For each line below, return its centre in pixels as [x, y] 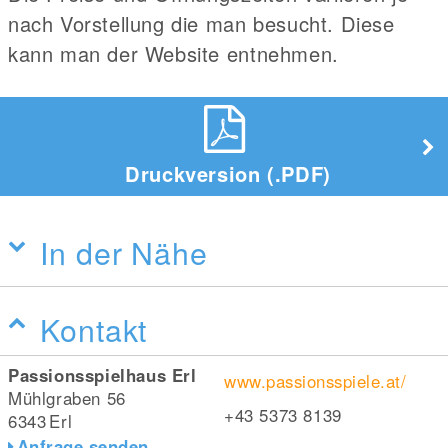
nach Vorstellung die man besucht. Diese [201, 23]
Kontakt [94, 329]
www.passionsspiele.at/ [315, 381]
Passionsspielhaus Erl [102, 375]
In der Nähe [124, 252]
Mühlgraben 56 [67, 398]
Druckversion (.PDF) [228, 173]
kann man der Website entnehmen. [173, 53]
